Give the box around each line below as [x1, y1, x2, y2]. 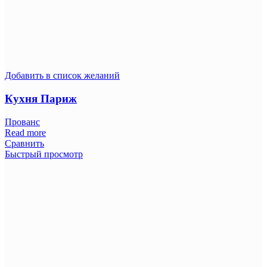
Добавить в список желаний [5, 70, 120, 81]
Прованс [5, 116, 40, 127]
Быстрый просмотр [5, 148, 83, 159]
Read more [5, 127, 46, 138]
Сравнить [5, 138, 44, 148]
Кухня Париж [5, 92, 77, 105]
